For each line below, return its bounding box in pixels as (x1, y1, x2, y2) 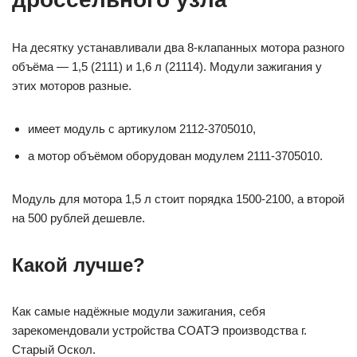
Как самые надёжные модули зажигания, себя (12, 304, 265, 319)
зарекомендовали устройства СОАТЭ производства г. (12, 324, 307, 338)
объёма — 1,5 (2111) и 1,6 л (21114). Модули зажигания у (12, 60, 322, 74)
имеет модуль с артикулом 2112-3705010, (28, 122, 256, 136)
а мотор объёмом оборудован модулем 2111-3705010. (28, 149, 323, 163)
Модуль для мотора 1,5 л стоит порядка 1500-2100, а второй (12, 192, 344, 206)
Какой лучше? (12, 254, 145, 277)
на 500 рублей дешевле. (12, 211, 145, 226)
